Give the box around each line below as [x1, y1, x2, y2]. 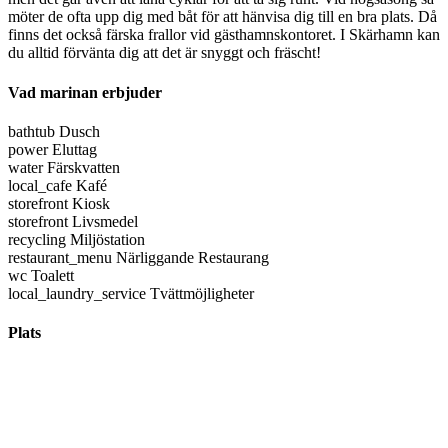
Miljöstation [70, 230, 145, 248]
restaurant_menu [8, 248, 112, 266]
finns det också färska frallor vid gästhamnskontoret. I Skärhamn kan [8, 26, 440, 44]
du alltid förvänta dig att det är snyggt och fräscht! [8, 44, 321, 62]
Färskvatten [47, 158, 120, 176]
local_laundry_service [8, 284, 146, 302]
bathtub [8, 122, 55, 140]
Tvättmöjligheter [150, 284, 254, 302]
